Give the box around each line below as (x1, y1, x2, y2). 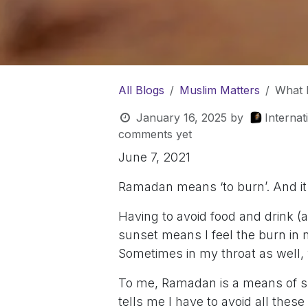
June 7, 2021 (118, 150, 190, 165)
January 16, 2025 (135, 111, 227, 125)
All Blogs (118, 83, 164, 98)
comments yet (118, 127, 192, 142)
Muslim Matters (179, 83, 260, 98)
